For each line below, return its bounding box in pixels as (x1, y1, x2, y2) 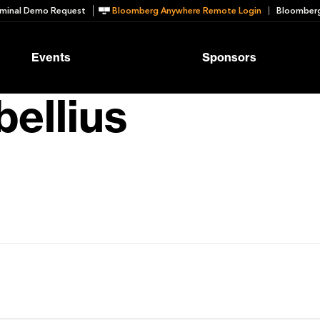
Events (31, 52, 71, 64)
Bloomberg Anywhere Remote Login (112, 5, 261, 16)
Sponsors (202, 52, 257, 64)
